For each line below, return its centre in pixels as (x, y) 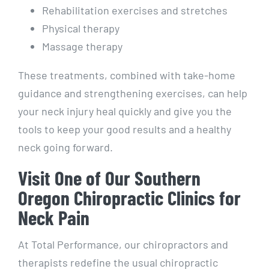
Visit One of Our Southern (109, 178)
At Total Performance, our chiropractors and (123, 245)
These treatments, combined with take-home (127, 75)
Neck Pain (54, 218)
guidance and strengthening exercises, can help (133, 93)
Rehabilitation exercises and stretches (135, 11)
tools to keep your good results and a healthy (125, 129)
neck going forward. (67, 147)
